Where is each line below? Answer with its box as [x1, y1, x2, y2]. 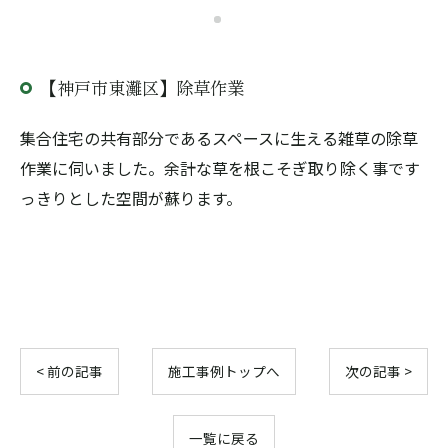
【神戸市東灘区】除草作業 [40, 75, 244, 100]
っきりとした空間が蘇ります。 [20, 186, 242, 210]
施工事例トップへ [168, 361, 280, 381]
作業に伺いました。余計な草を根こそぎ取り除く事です [20, 156, 420, 180]
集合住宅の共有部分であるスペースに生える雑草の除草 [20, 126, 418, 150]
